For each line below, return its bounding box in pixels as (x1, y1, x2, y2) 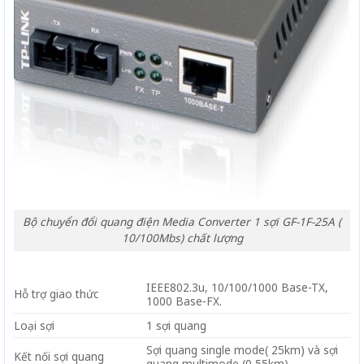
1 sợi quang (145, 317, 206, 333)
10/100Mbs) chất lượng (121, 230, 243, 246)
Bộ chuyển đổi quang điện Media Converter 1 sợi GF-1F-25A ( (23, 214, 341, 230)
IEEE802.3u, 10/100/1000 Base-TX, (145, 279, 328, 295)
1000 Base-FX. (145, 292, 222, 309)
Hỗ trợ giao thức (14, 285, 98, 301)
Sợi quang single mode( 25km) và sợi (145, 341, 338, 357)
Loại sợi (14, 317, 54, 333)
